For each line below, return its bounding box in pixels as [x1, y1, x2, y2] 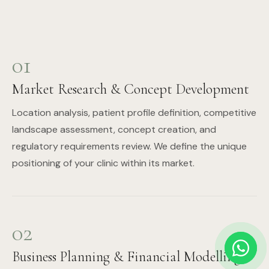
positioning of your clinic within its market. [12, 157, 195, 169]
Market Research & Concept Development [12, 80, 249, 98]
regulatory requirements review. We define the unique [12, 140, 247, 153]
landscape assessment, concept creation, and [12, 123, 216, 136]
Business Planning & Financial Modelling [12, 248, 241, 265]
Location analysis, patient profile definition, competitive [12, 106, 256, 119]
